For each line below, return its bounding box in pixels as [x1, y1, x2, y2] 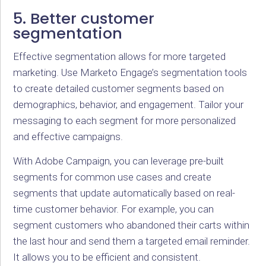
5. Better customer [13, 7, 155, 29]
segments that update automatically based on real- [13, 186, 236, 199]
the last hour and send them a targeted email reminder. [13, 235, 251, 247]
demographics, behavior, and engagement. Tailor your [13, 99, 244, 111]
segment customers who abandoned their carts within [13, 218, 250, 231]
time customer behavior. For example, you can [13, 202, 214, 215]
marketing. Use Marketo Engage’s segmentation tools [13, 66, 248, 79]
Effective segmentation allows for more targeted [13, 50, 226, 63]
